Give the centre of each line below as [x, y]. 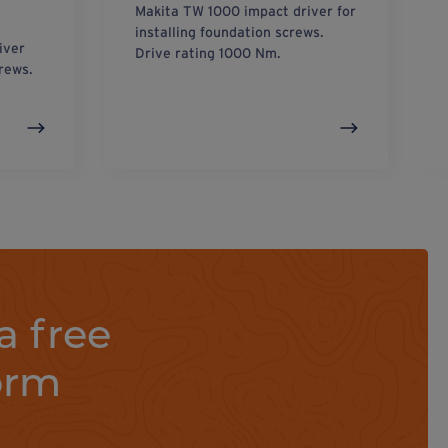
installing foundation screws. [229, 31]
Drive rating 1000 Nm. [207, 52]
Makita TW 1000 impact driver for [245, 10]
